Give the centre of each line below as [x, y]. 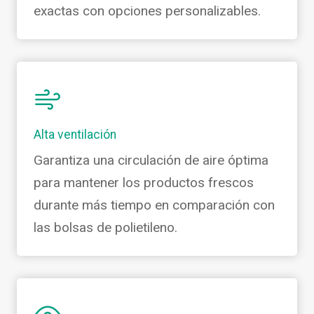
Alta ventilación [75, 134]
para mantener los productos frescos [144, 182]
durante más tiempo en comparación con [154, 205]
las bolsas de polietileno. [105, 227]
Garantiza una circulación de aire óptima [151, 160]
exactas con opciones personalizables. [147, 11]
